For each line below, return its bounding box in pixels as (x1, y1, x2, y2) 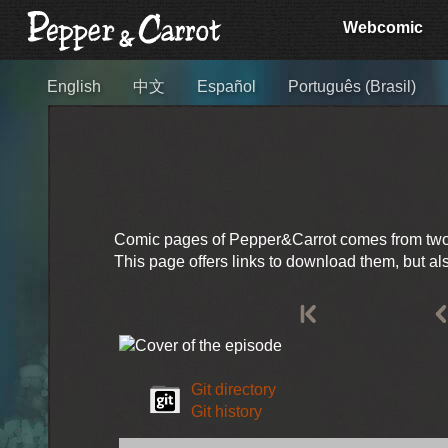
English (47, 78, 102, 96)
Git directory (190, 380, 276, 398)
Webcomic (343, 19, 424, 36)
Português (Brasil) (288, 78, 417, 96)
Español (197, 78, 257, 96)
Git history (190, 402, 262, 420)
